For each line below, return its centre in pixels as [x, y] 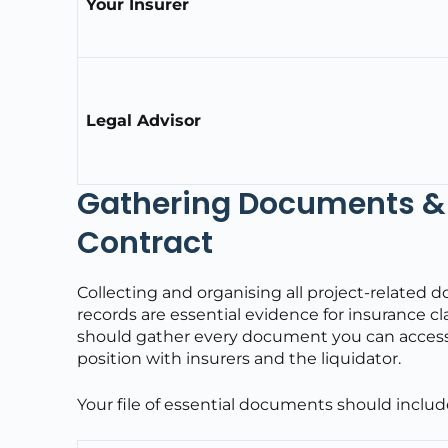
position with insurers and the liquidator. [239, 358]
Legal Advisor [144, 120]
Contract [145, 242]
